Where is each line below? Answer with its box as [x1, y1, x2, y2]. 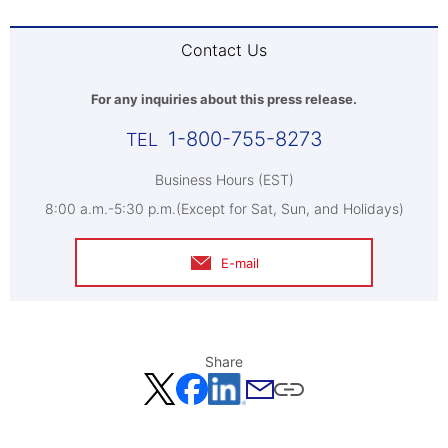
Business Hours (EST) [154, 171, 294, 188]
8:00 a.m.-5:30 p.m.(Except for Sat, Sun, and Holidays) [44, 200, 404, 217]
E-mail [221, 255, 259, 271]
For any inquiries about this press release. [91, 91, 357, 107]
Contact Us [181, 40, 267, 60]
